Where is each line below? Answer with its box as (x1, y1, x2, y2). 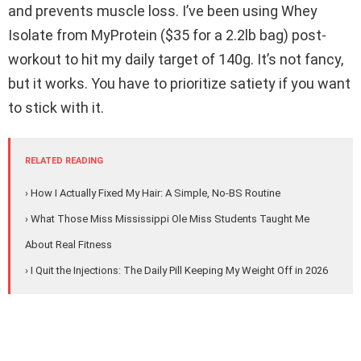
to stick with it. (8, 99, 104, 117)
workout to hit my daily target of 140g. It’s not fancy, (8, 51, 343, 68)
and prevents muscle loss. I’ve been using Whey (8, 2, 317, 20)
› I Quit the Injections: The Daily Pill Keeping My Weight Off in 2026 (25, 264, 328, 277)
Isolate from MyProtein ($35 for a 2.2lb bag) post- (8, 27, 326, 44)
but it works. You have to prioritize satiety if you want (8, 75, 351, 93)
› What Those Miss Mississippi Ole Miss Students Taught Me (25, 213, 309, 226)
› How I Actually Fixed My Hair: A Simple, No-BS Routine (25, 187, 280, 200)
